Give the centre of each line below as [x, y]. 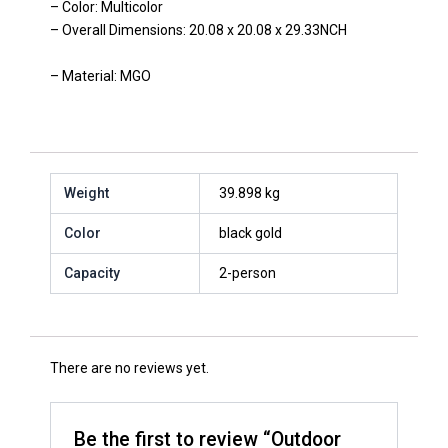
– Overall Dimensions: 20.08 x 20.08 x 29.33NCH [198, 30]
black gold [250, 233]
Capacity [91, 273]
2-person [247, 273]
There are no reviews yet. [129, 367]
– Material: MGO [100, 75]
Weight [86, 193]
